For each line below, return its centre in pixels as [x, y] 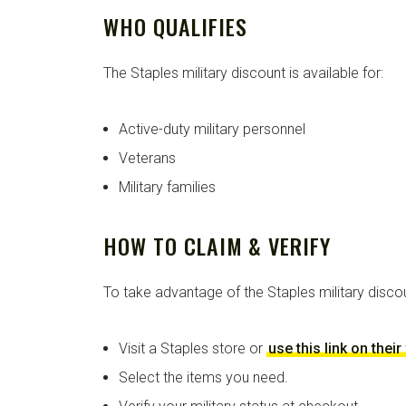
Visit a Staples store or [193, 348]
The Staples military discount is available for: [243, 72]
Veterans [147, 158]
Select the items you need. [203, 377]
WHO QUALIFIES [175, 26]
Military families [167, 187]
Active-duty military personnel [212, 129]
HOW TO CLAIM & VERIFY [217, 245]
